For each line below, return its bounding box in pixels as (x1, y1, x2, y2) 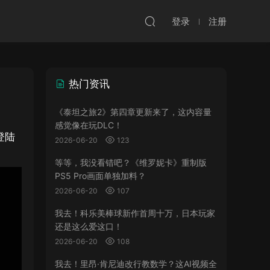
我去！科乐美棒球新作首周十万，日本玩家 (55, 208, 215, 218)
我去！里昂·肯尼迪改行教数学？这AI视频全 (55, 259, 217, 269)
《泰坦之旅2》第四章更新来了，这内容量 (55, 107, 212, 117)
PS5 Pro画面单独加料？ (55, 171, 146, 181)
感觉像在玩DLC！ (55, 120, 122, 130)
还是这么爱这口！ (55, 221, 122, 231)
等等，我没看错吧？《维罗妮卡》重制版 (55, 157, 207, 168)
